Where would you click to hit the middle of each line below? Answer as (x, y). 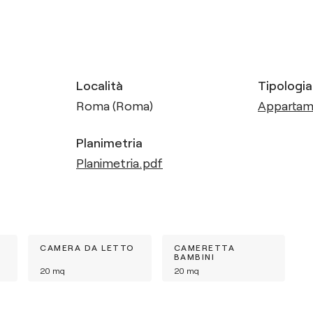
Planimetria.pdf (119, 163)
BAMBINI (194, 256)
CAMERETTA (204, 247)
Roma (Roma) (115, 105)
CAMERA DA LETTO (87, 247)
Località (100, 85)
